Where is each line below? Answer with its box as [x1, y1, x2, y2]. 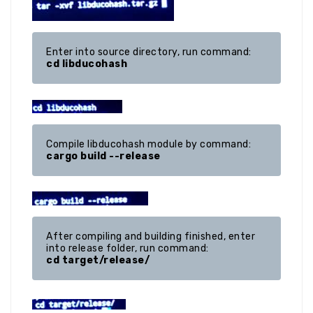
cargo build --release [46, 150, 161, 163]
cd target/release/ [46, 254, 150, 267]
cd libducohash [46, 58, 127, 71]
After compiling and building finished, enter [46, 231, 255, 243]
